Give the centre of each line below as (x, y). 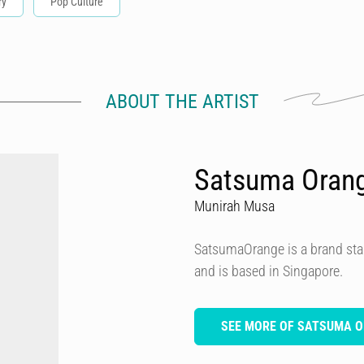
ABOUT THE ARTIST (182, 102)
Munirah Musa (234, 206)
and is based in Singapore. (269, 271)
